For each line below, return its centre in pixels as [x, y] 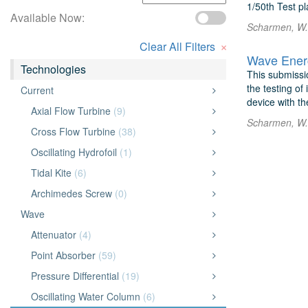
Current [37, 90]
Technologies [53, 69]
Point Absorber [65, 255]
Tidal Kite [53, 173]
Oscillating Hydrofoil [75, 152]
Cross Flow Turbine [75, 131]
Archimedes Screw [73, 193]
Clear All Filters [178, 46]
